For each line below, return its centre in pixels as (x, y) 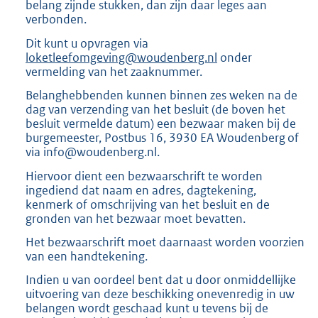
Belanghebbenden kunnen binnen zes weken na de (161, 95)
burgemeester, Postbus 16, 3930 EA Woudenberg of (162, 138)
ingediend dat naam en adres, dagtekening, (141, 190)
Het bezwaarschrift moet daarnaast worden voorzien (165, 242)
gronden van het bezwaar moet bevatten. (136, 218)
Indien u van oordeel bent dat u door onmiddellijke (161, 280)
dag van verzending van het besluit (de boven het (155, 110)
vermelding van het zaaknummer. (114, 71)
